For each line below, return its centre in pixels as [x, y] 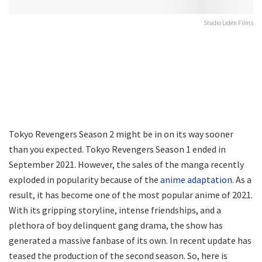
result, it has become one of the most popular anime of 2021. [131, 194]
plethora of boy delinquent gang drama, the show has [116, 225]
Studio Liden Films [228, 23]
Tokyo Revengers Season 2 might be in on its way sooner [121, 134]
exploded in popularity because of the [85, 179]
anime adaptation [196, 179]
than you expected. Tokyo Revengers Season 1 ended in [117, 149]
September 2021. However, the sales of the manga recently [126, 164]
